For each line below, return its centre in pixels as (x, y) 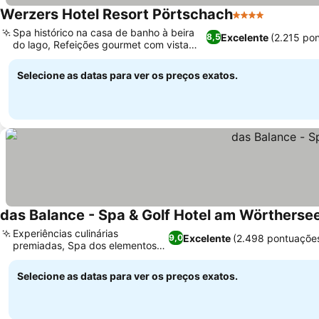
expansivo (37, 257)
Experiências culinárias (66, 233)
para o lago (39, 57)
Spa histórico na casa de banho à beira (104, 32)
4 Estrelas (259, 22)
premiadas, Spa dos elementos (85, 245)
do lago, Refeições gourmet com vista (101, 45)
